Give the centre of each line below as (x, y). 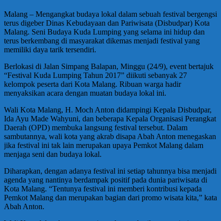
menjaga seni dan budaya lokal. (53, 154)
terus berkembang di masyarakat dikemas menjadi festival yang (102, 41)
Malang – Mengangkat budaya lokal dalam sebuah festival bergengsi (110, 14)
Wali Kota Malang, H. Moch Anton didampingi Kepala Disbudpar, (108, 110)
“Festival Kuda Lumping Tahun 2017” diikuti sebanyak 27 (95, 75)
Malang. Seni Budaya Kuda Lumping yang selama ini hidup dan (104, 32)
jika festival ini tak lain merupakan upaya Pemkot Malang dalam (104, 146)
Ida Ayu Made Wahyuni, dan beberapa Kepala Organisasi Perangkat (110, 119)
